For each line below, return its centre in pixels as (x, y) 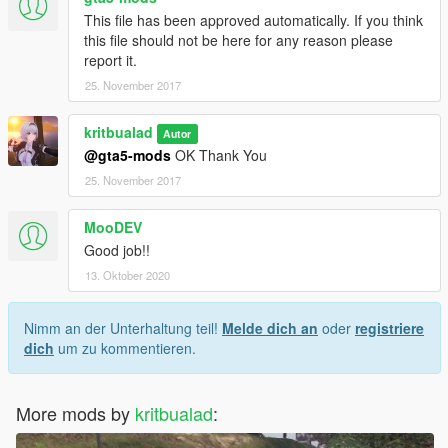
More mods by (75, 413)
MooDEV (113, 227)
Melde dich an (270, 328)
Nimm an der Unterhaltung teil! (123, 328)
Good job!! (117, 250)
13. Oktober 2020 (127, 275)
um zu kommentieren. (125, 348)
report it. (110, 60)
